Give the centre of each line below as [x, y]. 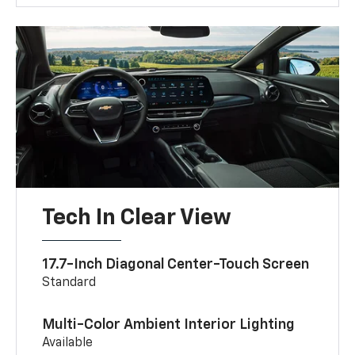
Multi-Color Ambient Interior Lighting [169, 324]
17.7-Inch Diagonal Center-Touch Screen [177, 264]
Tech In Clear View [137, 218]
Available [68, 343]
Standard [69, 282]
